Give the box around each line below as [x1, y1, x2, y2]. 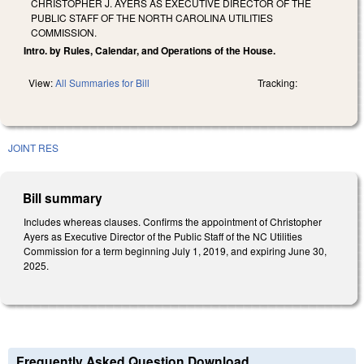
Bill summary [23, 188, 103, 207]
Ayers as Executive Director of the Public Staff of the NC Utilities [24, 228, 302, 243]
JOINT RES [8, 140, 58, 154]
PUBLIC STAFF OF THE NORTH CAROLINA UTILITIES [31, 10, 273, 24]
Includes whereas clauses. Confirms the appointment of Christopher [24, 214, 322, 228]
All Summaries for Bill [55, 75, 149, 89]
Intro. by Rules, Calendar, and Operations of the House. [24, 42, 275, 58]
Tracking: [258, 75, 297, 89]
